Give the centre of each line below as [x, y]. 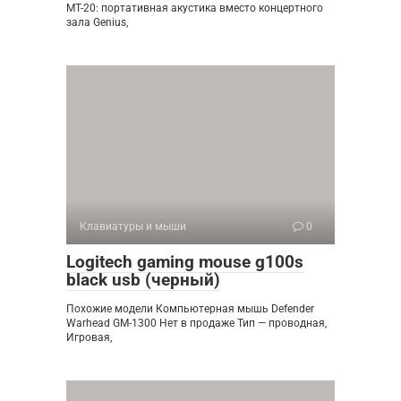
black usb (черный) [143, 279]
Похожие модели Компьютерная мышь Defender [190, 308]
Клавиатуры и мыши [133, 226]
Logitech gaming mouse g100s [185, 261]
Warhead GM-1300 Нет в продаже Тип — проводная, [196, 323]
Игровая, [89, 337]
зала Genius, [97, 22]
